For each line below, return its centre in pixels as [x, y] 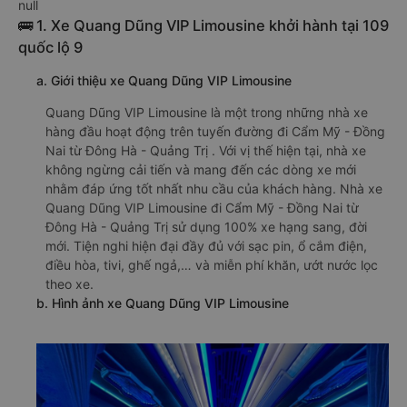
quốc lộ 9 [50, 47]
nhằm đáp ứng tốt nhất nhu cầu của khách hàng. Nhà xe [214, 189]
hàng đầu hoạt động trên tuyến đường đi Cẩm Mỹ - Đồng [215, 131]
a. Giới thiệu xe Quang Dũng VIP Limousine [164, 80]
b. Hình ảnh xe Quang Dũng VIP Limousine [163, 303]
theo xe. [69, 284]
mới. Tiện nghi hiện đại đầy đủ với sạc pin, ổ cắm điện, [206, 246]
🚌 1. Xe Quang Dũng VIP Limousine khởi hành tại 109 [203, 25]
